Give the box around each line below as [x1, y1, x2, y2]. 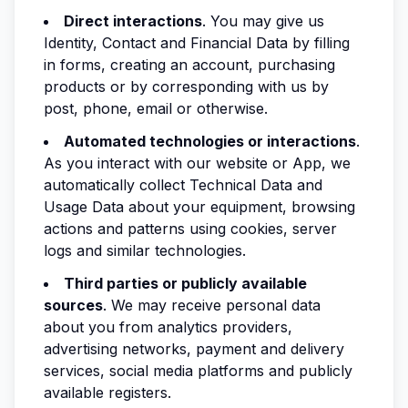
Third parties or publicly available [64, 274, 307, 292]
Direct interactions [64, 12, 202, 30]
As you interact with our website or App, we [44, 154, 351, 172]
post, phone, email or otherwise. [44, 99, 268, 117]
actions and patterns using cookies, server [44, 219, 337, 238]
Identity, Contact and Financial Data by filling [44, 34, 350, 52]
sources [44, 296, 103, 314]
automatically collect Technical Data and [44, 176, 322, 194]
